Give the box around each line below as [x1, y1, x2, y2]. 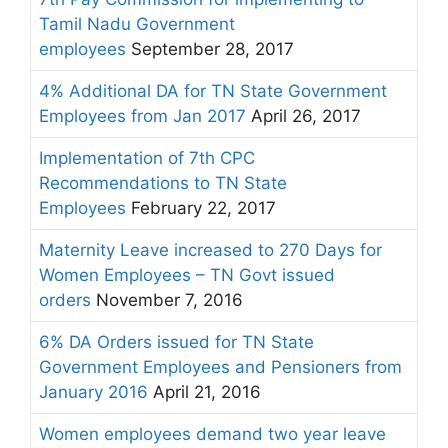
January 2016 [39, 382, 148, 402]
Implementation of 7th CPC [39, 148, 255, 168]
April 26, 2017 [246, 106, 361, 126]
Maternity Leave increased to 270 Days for [39, 240, 382, 260]
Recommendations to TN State [39, 173, 287, 193]
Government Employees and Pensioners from [39, 357, 402, 377]
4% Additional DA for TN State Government [39, 81, 387, 101]
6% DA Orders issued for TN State [39, 332, 314, 352]
